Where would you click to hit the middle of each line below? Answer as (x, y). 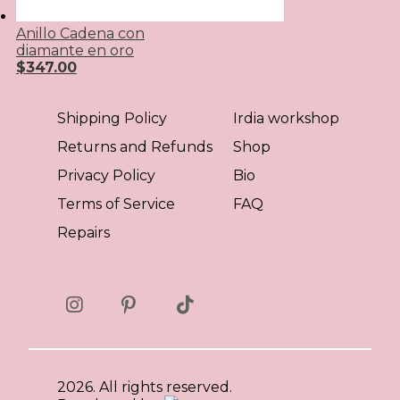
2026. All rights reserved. (145, 387)
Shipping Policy (112, 118)
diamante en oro (75, 50)
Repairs (83, 233)
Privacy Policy (106, 175)
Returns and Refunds (135, 147)
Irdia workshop (287, 118)
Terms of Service (116, 204)
